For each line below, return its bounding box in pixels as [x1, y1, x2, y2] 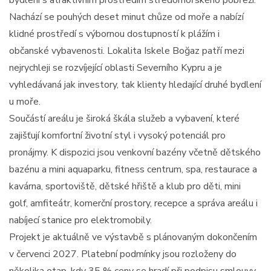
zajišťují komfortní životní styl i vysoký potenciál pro [9, 129, 226, 143]
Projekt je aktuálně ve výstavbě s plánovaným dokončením [9, 230, 257, 244]
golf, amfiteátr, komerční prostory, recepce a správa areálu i [9, 197, 258, 211]
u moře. [9, 95, 41, 109]
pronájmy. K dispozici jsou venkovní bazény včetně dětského [9, 146, 261, 160]
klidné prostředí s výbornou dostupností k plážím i [9, 27, 220, 41]
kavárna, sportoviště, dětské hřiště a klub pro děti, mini [9, 180, 241, 194]
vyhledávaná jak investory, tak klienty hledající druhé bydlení [9, 78, 261, 92]
